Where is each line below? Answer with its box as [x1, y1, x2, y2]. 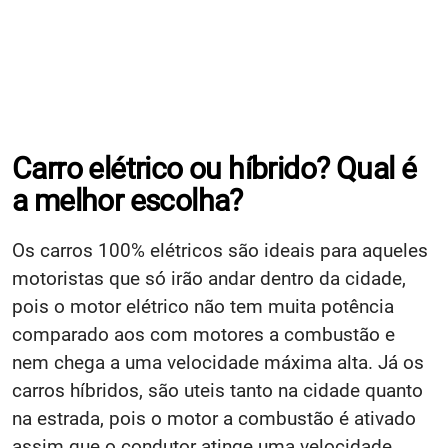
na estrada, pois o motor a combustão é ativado [12, 406, 416, 430]
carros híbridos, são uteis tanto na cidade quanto [12, 378, 423, 402]
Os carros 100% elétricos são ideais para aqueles [12, 238, 428, 262]
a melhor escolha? [12, 182, 243, 218]
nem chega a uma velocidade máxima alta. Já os [12, 350, 424, 374]
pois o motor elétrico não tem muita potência [12, 294, 394, 318]
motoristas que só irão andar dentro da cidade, [12, 266, 406, 290]
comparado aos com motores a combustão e [12, 322, 395, 346]
